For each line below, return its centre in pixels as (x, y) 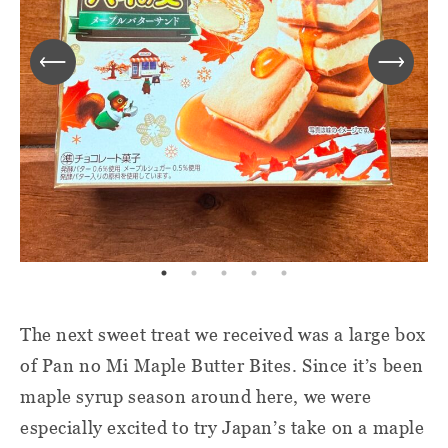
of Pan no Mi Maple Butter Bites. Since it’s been (222, 365)
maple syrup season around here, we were (196, 396)
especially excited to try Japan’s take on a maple (222, 427)
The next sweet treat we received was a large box (223, 334)
